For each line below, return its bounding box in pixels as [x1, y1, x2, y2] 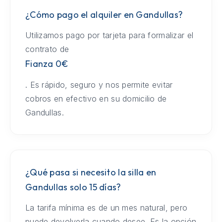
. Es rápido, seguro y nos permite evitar [25, 79, 173, 90]
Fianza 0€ [25, 57, 68, 69]
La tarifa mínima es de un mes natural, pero [25, 202, 188, 213]
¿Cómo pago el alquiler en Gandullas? [25, 8, 183, 20]
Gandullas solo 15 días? [25, 181, 121, 193]
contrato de [25, 44, 69, 54]
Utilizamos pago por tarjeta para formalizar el [25, 30, 194, 40]
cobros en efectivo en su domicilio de [25, 93, 167, 104]
